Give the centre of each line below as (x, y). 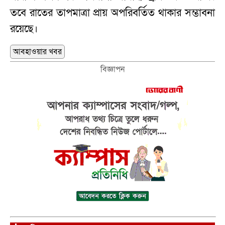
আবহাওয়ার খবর (37, 51)
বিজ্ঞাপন (113, 69)
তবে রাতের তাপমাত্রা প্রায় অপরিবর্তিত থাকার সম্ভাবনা (113, 13)
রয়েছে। (24, 29)
